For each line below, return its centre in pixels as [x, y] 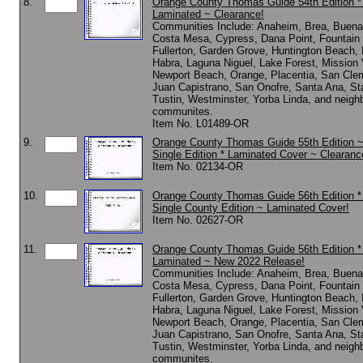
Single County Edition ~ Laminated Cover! [251, 208]
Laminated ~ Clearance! [208, 14]
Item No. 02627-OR [198, 220]
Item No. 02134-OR [198, 167]
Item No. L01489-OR [201, 124]
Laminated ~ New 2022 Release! [228, 261]
